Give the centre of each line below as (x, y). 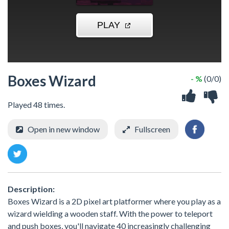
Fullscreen (152, 129)
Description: (31, 189)
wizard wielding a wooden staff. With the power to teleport (110, 213)
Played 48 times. (36, 104)
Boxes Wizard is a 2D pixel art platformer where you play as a (114, 201)
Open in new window (64, 129)
